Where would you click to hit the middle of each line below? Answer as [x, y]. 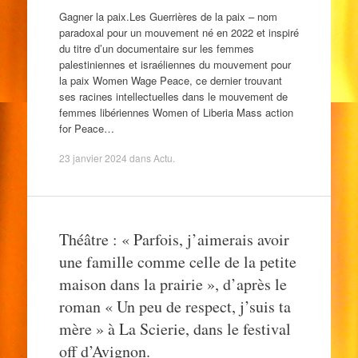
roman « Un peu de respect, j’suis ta [175, 306]
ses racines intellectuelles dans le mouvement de [173, 96]
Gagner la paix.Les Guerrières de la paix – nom [168, 16]
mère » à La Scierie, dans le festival [175, 329]
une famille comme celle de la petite [177, 262]
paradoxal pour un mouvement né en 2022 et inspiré [179, 32]
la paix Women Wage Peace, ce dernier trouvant [170, 80]
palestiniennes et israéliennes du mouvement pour [175, 64]
